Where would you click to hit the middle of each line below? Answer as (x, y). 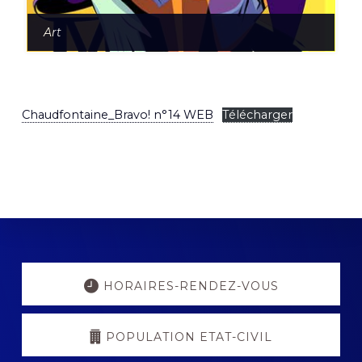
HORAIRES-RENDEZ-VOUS (191, 286)
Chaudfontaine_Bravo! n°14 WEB (117, 115)
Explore (64, 267)
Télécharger (257, 115)
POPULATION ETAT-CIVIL (189, 337)
